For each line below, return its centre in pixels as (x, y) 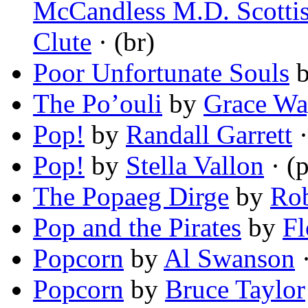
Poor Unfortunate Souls (161, 73)
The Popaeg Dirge (131, 197)
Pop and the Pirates (137, 228)
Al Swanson (229, 258)
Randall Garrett (209, 135)
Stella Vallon (195, 166)
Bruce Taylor (235, 289)
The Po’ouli (98, 104)
